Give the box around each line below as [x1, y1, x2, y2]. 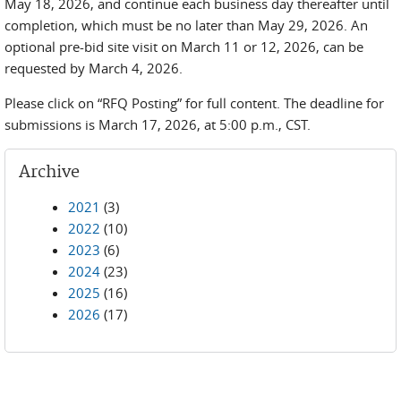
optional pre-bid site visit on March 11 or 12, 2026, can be [4, 38, 363, 55]
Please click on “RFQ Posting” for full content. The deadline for [4, 94, 384, 112]
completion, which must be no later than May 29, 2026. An [4, 16, 368, 34]
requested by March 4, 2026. [4, 59, 190, 77]
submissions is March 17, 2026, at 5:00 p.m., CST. [4, 115, 311, 133]
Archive [19, 162, 80, 183]
